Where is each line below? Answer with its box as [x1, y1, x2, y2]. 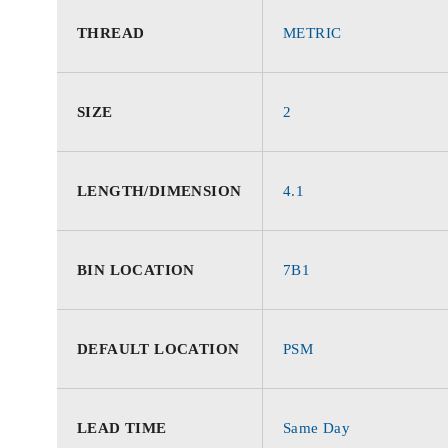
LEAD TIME [77, 419, 167, 436]
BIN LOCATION [77, 261, 195, 278]
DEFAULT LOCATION [77, 340, 240, 357]
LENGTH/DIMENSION [77, 182, 242, 199]
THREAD [77, 24, 145, 41]
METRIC [283, 24, 342, 41]
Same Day [283, 419, 351, 436]
